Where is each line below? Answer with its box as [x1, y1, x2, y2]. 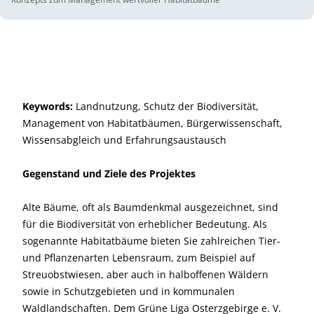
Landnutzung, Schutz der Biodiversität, [73, 100, 259, 113]
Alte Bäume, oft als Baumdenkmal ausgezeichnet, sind [22, 200, 278, 214]
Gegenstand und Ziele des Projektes [22, 167, 196, 180]
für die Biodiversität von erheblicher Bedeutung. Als [22, 217, 267, 231]
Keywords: [22, 100, 73, 113]
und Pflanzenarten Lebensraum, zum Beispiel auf [22, 251, 255, 264]
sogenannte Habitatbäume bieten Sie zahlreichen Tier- [22, 234, 280, 247]
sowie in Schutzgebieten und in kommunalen [22, 285, 235, 298]
